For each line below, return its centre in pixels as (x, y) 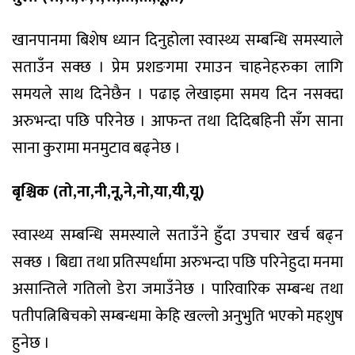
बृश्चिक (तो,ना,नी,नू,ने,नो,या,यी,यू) (108, 191)
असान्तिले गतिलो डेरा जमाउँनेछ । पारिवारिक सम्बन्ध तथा (177, 289)
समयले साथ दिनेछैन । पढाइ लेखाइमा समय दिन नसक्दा (177, 95)
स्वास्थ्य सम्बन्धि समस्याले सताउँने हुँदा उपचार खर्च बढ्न (177, 235)
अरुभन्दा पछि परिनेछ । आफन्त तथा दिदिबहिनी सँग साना (177, 122)
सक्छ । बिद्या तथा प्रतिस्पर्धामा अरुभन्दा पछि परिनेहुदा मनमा (177, 262)
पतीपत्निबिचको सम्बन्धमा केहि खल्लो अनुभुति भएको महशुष (177, 316)
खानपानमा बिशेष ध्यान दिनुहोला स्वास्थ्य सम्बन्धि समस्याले (177, 41)
